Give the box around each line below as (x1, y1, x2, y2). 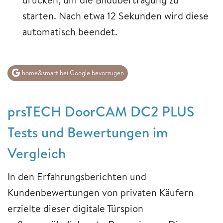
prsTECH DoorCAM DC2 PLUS (7, 101, 194, 121)
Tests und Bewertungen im (7, 122, 168, 142)
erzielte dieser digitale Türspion (7, 201, 143, 215)
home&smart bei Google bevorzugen (20, 68, 124, 78)
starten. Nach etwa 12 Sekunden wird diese (22, 9, 209, 23)
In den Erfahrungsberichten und (7, 169, 146, 183)
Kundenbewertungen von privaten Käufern (7, 185, 194, 199)
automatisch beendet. (22, 25, 120, 39)
